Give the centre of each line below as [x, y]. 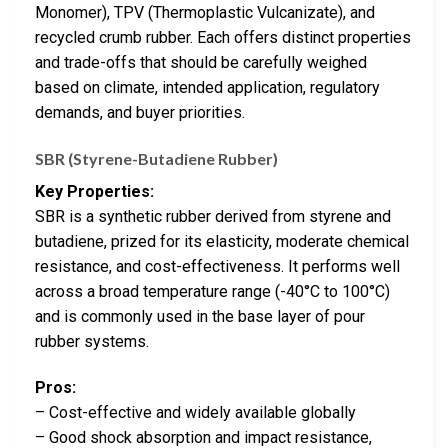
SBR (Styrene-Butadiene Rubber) [156, 158]
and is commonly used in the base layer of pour [200, 316]
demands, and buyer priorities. [140, 113]
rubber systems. [92, 341]
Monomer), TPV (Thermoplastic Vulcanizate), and [205, 13]
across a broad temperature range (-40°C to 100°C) [212, 291]
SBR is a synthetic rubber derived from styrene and [213, 216]
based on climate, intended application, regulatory [207, 88]
